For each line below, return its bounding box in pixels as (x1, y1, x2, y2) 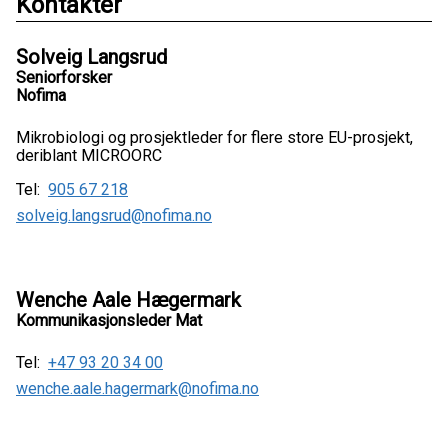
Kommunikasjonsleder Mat (16, 311, 202, 330)
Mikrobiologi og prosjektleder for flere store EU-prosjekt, (16, 128, 413, 147)
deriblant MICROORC (16, 146, 162, 165)
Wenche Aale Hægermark (16, 288, 241, 312)
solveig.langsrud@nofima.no (16, 206, 212, 225)
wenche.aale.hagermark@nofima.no (16, 379, 259, 398)
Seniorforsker (16, 68, 112, 87)
